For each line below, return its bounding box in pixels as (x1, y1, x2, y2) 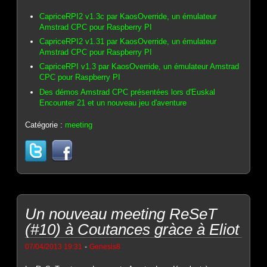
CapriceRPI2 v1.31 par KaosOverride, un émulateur (39, 37, 217, 46)
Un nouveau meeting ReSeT (25, 205, 218, 223)
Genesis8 (89, 243, 121, 251)
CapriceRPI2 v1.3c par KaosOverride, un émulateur (39, 11, 217, 21)
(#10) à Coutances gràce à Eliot (25, 221, 240, 239)
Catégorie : (25, 120, 66, 130)
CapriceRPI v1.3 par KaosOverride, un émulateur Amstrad (39, 62, 240, 72)
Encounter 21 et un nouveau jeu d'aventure (39, 98, 187, 107)
